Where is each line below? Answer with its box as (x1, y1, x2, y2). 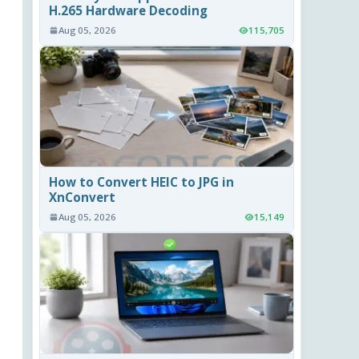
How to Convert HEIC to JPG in (49, 174, 235, 191)
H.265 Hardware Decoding (49, 2, 208, 19)
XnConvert (49, 189, 116, 206)
